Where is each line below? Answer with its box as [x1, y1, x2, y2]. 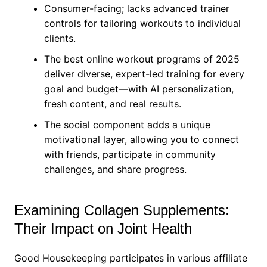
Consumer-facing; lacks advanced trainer [44, 2, 229, 14]
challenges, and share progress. [44, 163, 187, 175]
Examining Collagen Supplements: [14, 202, 229, 218]
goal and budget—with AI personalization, [44, 83, 234, 95]
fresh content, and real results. [44, 98, 181, 110]
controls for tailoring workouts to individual [44, 17, 241, 29]
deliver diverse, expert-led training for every [44, 68, 244, 80]
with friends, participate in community [44, 148, 216, 160]
